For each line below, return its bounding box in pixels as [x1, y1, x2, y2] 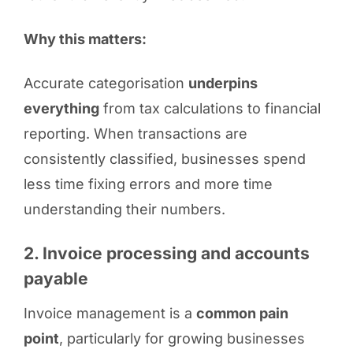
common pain [195, 304, 288, 321]
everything [23, 99, 99, 117]
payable [23, 268, 88, 288]
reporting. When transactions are [23, 124, 247, 142]
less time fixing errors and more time [23, 175, 273, 192]
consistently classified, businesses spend [23, 150, 306, 167]
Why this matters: [23, 30, 147, 47]
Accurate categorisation [23, 74, 188, 91]
